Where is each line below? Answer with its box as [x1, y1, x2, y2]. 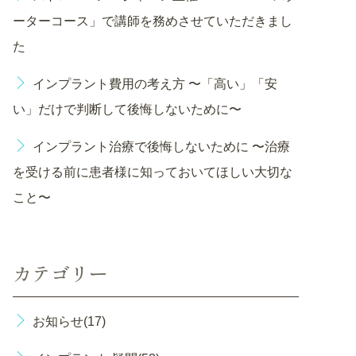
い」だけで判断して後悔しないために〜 [13, 103, 242, 116]
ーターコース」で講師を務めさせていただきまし [13, 14, 292, 28]
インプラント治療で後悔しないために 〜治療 [33, 140, 290, 153]
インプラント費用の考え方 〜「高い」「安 [33, 77, 277, 91]
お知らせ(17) [33, 315, 106, 328]
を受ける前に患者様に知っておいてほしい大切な [13, 165, 292, 179]
